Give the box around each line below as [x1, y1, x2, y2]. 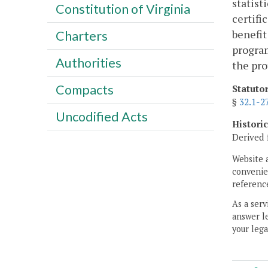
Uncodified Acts [55, 108, 148, 124]
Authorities [55, 54, 121, 71]
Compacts [55, 81, 114, 98]
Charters [55, 28, 108, 44]
